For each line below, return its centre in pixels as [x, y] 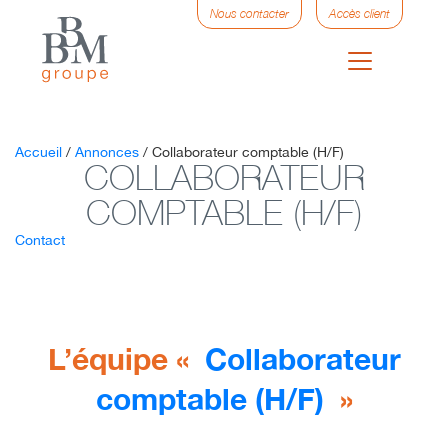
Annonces [107, 152]
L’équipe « [126, 359]
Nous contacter [249, 14]
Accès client [359, 14]
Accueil [38, 152]
